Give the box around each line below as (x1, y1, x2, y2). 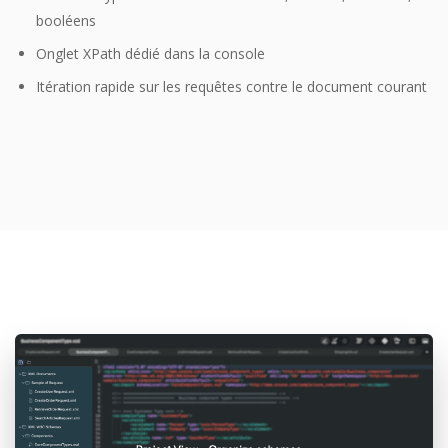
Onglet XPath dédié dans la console (36, 44, 265, 64)
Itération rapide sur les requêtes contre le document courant (36, 77, 427, 97)
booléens (36, 11, 96, 31)
